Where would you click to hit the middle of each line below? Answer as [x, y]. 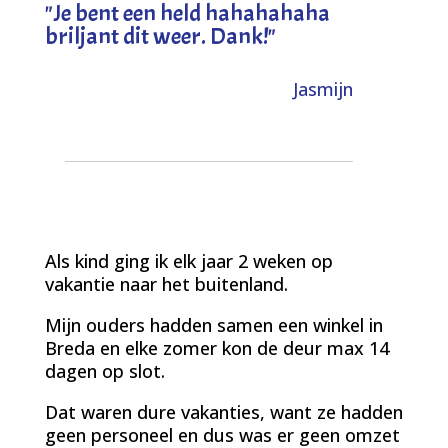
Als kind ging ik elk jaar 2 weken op [188, 260]
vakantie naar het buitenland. [166, 283]
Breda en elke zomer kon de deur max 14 [216, 347]
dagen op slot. [104, 370]
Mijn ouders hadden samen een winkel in [213, 324]
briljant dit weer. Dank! [156, 35]
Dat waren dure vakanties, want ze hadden [223, 411]
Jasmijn [323, 88]
